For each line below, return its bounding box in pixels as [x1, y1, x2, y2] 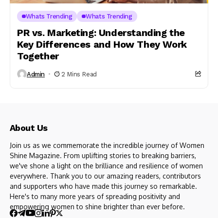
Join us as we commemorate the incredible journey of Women [10, 141, 204, 149]
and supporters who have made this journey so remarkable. [10, 182, 197, 190]
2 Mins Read [61, 70, 97, 78]
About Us [10, 123, 48, 133]
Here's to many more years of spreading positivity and [10, 192, 180, 200]
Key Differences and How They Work [17, 38, 187, 50]
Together [17, 50, 59, 62]
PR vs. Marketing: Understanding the [17, 27, 185, 38]
